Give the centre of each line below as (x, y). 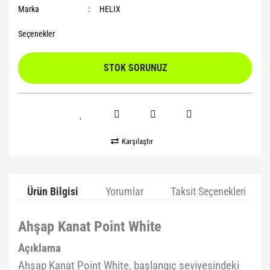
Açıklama (39, 248)
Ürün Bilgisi (53, 191)
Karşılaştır (137, 141)
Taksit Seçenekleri (208, 191)
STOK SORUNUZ (135, 67)
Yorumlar (124, 191)
